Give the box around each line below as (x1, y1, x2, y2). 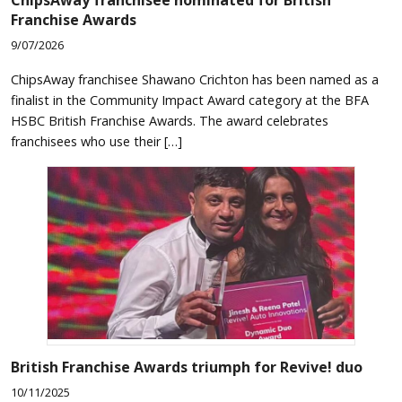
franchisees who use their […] (11, 132, 182, 150)
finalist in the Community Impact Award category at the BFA (11, 91, 369, 109)
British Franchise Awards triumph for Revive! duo (11, 356, 363, 377)
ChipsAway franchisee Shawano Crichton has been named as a (11, 70, 379, 88)
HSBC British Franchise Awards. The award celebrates (11, 111, 328, 129)
